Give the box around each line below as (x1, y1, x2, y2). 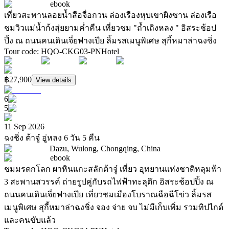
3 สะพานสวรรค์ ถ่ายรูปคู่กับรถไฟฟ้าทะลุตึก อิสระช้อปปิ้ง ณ (4, 177, 214, 187)
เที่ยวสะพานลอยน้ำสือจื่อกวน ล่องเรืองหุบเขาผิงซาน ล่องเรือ (4, 11, 217, 20)
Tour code (4, 47, 37, 56)
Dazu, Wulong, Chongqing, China (50, 144, 161, 153)
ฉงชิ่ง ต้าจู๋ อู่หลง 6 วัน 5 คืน (4, 133, 100, 143)
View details (36, 76, 72, 84)
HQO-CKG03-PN (41, 47, 101, 56)
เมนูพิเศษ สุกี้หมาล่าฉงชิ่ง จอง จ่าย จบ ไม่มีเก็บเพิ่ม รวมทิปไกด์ (4, 203, 223, 212)
